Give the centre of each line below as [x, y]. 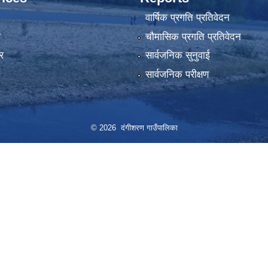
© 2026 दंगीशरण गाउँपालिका [134, 127]
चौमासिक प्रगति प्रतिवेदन [193, 36]
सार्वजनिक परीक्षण [177, 74]
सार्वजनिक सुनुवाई [177, 56]
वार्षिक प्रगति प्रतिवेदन [187, 18]
